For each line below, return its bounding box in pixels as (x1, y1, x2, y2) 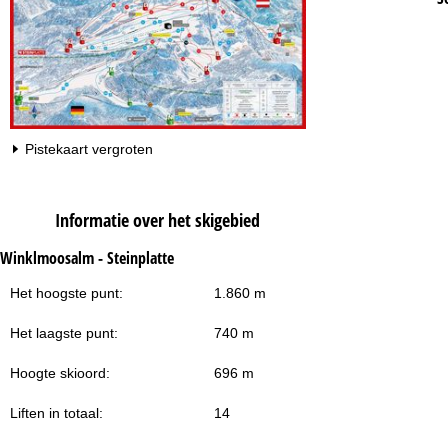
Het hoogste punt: (10, 284, 123, 301)
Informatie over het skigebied (55, 207, 261, 232)
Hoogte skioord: (10, 364, 110, 381)
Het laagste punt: (10, 324, 118, 341)
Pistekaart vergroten (25, 140, 153, 157)
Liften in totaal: (10, 404, 103, 421)
